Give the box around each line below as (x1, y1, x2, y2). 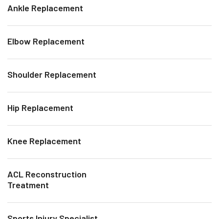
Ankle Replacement (7, 2, 83, 13)
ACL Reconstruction (7, 168, 87, 179)
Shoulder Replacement (7, 68, 96, 80)
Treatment (7, 179, 49, 190)
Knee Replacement (7, 135, 81, 146)
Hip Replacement (7, 102, 73, 113)
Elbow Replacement (7, 35, 85, 46)
